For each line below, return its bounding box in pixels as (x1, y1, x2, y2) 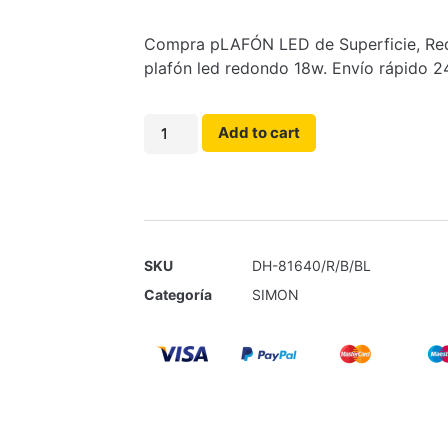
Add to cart (218, 123, 301, 143)
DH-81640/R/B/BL (252, 257, 371, 275)
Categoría (144, 286, 212, 304)
